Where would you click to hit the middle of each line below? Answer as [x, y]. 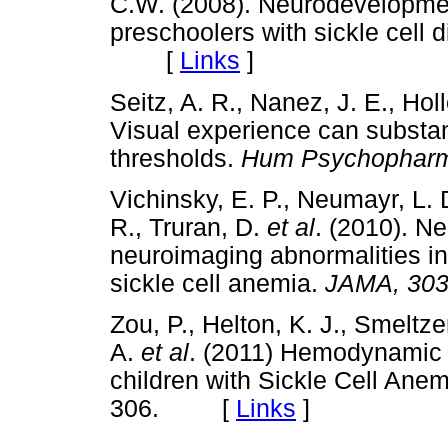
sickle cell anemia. [217, 283]
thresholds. [172, 158]
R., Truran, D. [188, 227]
